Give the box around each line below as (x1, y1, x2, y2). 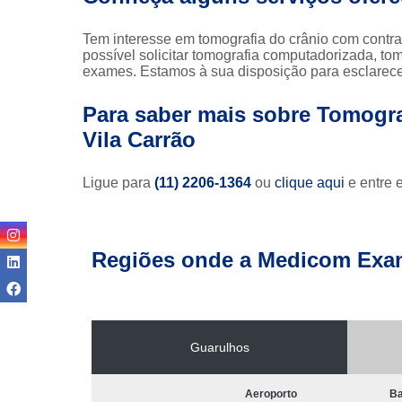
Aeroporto (245, 388, 297, 400)
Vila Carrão (83, 127, 196, 152)
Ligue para (83, 174, 154, 190)
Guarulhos (189, 340, 249, 354)
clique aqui (275, 174, 345, 190)
